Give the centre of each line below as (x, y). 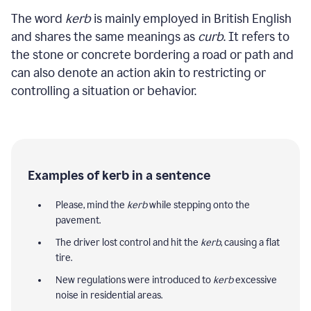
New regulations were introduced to (134, 280)
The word (38, 18)
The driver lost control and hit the (128, 242)
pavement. (78, 220)
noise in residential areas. (109, 295)
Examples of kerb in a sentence (119, 175)
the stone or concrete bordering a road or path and (152, 54)
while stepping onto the (199, 205)
